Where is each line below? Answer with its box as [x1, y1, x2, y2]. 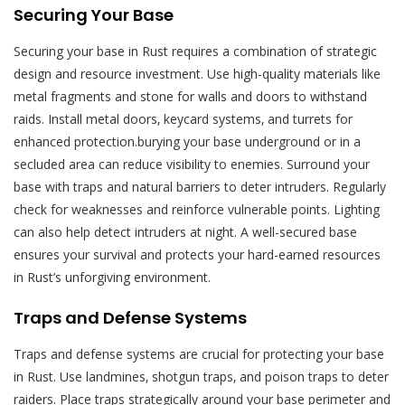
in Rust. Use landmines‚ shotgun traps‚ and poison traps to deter [14, 367, 389, 385]
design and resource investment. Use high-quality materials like [14, 64, 381, 82]
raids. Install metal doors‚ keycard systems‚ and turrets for [14, 109, 353, 127]
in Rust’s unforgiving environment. [14, 268, 211, 286]
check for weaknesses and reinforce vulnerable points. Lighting [14, 200, 380, 218]
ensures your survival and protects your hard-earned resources [14, 245, 381, 263]
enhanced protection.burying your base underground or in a [14, 132, 361, 150]
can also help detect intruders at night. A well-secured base [14, 222, 357, 240]
